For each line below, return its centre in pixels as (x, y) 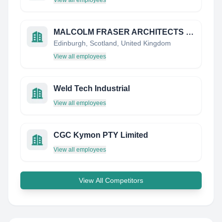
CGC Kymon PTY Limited (101, 135)
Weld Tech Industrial (92, 88)
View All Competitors (111, 180)
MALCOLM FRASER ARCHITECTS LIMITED (190, 32)
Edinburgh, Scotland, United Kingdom (112, 43)
